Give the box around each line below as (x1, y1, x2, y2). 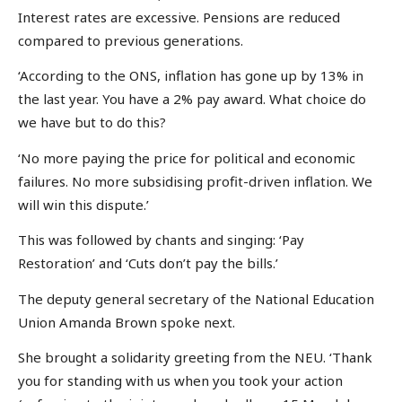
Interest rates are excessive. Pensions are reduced (18, 7, 340, 26)
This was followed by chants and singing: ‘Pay (18, 231, 304, 249)
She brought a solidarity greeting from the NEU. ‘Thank (18, 348, 372, 367)
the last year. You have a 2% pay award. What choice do (18, 90, 366, 109)
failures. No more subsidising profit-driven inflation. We (18, 171, 372, 190)
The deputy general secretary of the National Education (18, 289, 374, 308)
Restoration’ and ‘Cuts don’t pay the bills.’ (18, 254, 278, 273)
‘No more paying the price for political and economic (18, 148, 355, 167)
